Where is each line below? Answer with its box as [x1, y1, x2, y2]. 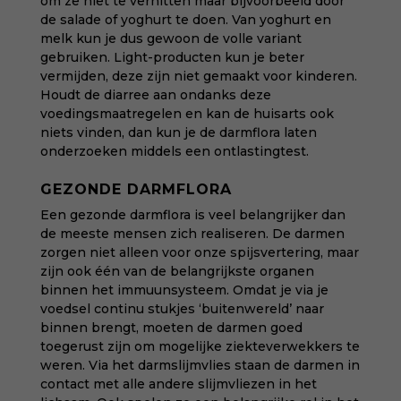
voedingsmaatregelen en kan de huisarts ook [39, 106, 334, 122]
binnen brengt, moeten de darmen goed [39, 320, 303, 336]
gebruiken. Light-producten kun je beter [39, 49, 304, 65]
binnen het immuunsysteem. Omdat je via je [39, 282, 328, 298]
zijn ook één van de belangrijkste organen [39, 263, 314, 279]
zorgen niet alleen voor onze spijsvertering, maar [39, 244, 359, 260]
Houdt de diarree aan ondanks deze [39, 87, 271, 103]
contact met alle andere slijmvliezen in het [39, 376, 317, 392]
